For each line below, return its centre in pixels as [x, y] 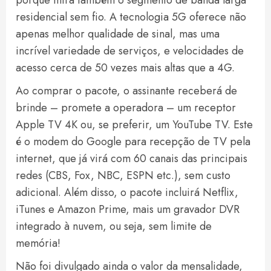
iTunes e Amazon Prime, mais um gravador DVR [128, 209]
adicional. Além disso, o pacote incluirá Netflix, [127, 192]
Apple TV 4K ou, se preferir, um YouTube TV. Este [134, 125]
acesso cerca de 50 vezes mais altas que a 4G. [125, 68]
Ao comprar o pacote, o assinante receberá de [126, 91]
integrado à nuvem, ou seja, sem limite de [114, 226]
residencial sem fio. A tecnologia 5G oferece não [131, 17]
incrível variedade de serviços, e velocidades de [130, 51]
